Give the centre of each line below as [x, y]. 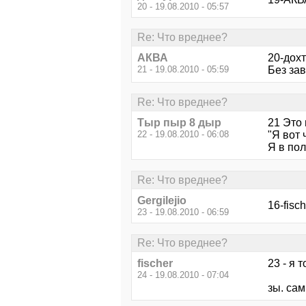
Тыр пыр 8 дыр [179, 123]
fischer [155, 264]
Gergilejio [162, 200]
